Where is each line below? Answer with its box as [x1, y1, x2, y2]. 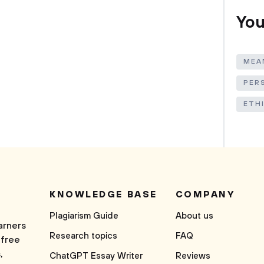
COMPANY [175, 189, 235, 200]
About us [175, 210, 213, 222]
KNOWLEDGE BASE [49, 189, 157, 200]
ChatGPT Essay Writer [49, 250, 143, 262]
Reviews [175, 250, 210, 262]
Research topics [49, 230, 117, 242]
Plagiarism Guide [49, 210, 118, 222]
